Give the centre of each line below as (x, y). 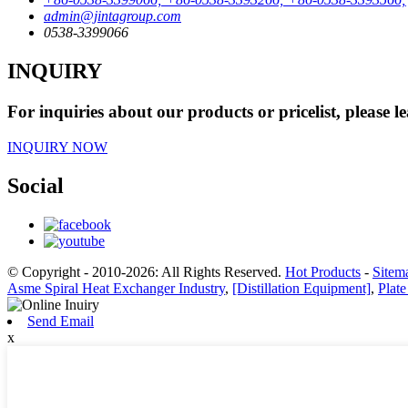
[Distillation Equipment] (301, 288)
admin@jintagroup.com (112, 16)
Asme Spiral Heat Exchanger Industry (116, 288)
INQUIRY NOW (57, 147)
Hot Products (323, 271)
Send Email (61, 321)
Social (36, 185)
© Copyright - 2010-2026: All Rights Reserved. (146, 271)
